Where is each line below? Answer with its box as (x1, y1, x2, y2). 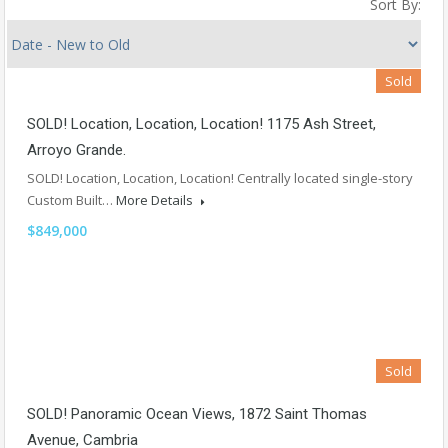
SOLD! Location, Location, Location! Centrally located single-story (27, 169, 413, 187)
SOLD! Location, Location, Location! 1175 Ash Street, (27, 115, 376, 133)
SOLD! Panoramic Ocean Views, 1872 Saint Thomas (27, 405, 367, 423)
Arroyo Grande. (27, 141, 126, 159)
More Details (116, 191, 196, 209)
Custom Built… (27, 191, 116, 209)
